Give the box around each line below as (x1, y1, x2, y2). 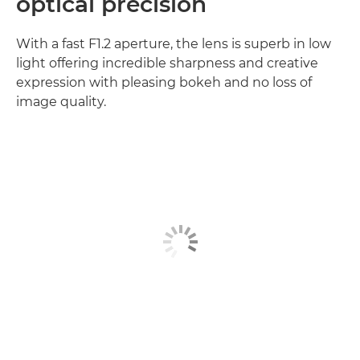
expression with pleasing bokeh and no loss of (16, 75, 312, 91)
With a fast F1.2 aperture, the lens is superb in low (16, 36, 331, 52)
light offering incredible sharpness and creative (16, 55, 318, 72)
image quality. (16, 94, 106, 110)
